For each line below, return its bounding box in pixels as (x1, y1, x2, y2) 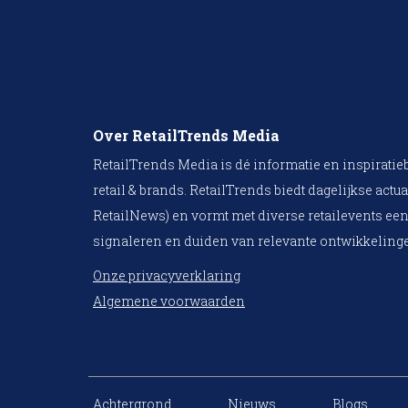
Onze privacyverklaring (93, 267, 240, 285)
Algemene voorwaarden (93, 292, 245, 311)
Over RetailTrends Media (93, 126, 280, 146)
